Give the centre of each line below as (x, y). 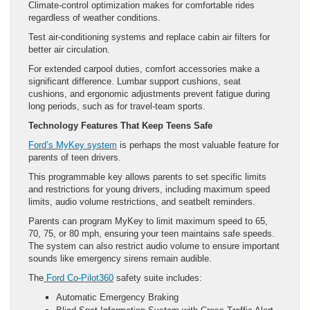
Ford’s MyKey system (73, 145)
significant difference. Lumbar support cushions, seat (135, 81)
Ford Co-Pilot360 (80, 277)
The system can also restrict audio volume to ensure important (154, 246)
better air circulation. (71, 49)
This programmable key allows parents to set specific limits (147, 176)
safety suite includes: (159, 277)
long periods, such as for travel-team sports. (118, 106)
